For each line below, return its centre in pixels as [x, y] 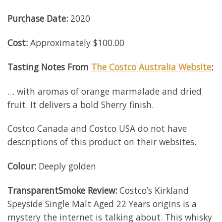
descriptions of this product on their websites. [102, 142]
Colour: [22, 166]
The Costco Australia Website [151, 67]
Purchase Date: [38, 19]
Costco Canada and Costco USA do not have [97, 129]
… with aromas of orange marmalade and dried [105, 91]
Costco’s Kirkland [153, 190]
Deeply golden [66, 166]
